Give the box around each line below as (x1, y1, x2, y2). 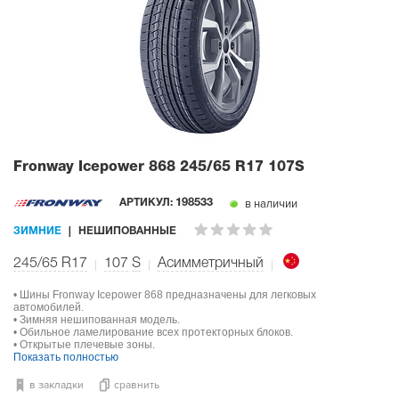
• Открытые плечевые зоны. (13, 338, 155, 351)
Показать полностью (13, 350, 118, 363)
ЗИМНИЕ (13, 225, 61, 236)
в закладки (29, 378, 84, 392)
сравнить (114, 378, 159, 392)
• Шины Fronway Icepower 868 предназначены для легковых (13, 288, 316, 301)
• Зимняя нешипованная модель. (13, 313, 180, 326)
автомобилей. (13, 300, 84, 313)
